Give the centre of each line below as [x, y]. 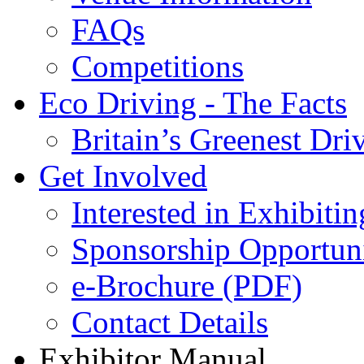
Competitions [158, 66]
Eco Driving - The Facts [193, 103]
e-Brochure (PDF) [187, 286]
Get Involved [123, 176]
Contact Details [170, 322]
